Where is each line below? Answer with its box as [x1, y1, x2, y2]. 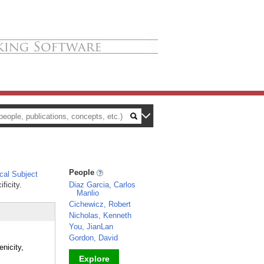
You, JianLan [69, 222, 113, 231]
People [69, 168, 97, 177]
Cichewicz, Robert [69, 200, 131, 209]
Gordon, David [69, 233, 118, 242]
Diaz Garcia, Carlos [69, 180, 136, 189]
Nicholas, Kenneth [69, 211, 131, 220]
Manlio [77, 189, 99, 197]
